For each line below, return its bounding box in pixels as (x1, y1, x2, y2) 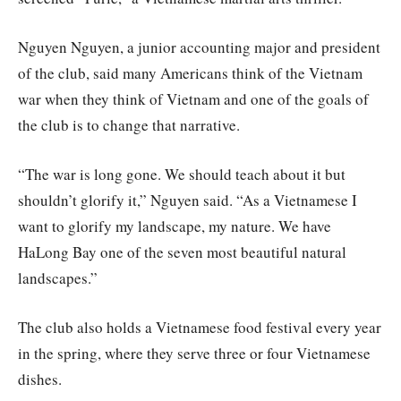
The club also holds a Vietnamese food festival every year (18, 316, 381, 337)
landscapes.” (18, 267, 98, 288)
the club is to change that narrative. (18, 114, 240, 135)
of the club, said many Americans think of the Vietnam (18, 62, 363, 83)
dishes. (18, 368, 62, 389)
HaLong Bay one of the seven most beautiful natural (18, 241, 346, 262)
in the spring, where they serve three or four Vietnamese (18, 342, 371, 363)
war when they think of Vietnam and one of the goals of (18, 88, 369, 109)
